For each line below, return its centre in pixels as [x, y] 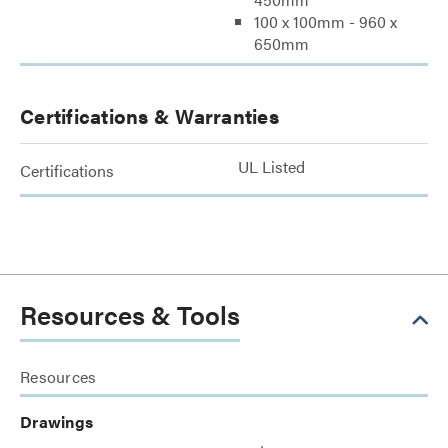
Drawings [56, 421]
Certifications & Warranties [149, 115]
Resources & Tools [130, 314]
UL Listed [271, 166]
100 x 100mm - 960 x [325, 21]
